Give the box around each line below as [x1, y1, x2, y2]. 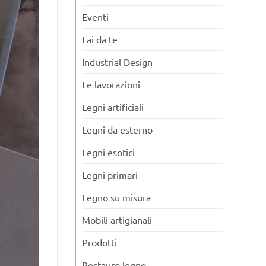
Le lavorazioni [82, 78, 140, 90]
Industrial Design [82, 55, 153, 68]
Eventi [82, 10, 109, 23]
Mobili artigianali [82, 213, 152, 226]
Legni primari [82, 168, 138, 180]
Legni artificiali [82, 100, 144, 113]
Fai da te [82, 33, 118, 45]
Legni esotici [82, 145, 135, 158]
